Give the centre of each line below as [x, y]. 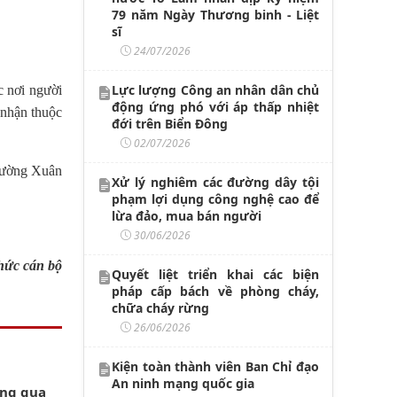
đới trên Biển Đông [170, 123]
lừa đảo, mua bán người [187, 215]
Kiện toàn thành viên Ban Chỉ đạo [215, 366]
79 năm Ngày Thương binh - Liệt [215, 14]
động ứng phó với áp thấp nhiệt [215, 106]
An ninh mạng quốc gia [183, 383]
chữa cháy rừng [160, 307]
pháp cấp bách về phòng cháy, [215, 291]
